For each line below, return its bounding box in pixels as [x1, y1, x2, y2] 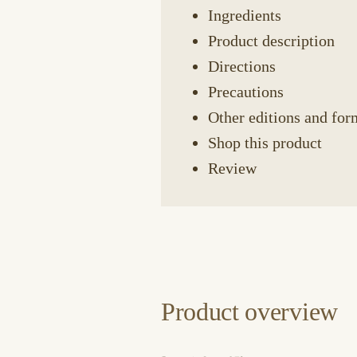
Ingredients [208, 6, 281, 24]
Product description [208, 32, 335, 49]
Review [208, 159, 257, 177]
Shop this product [208, 134, 322, 151]
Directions [208, 57, 276, 75]
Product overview [161, 297, 338, 326]
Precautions [208, 83, 284, 100]
